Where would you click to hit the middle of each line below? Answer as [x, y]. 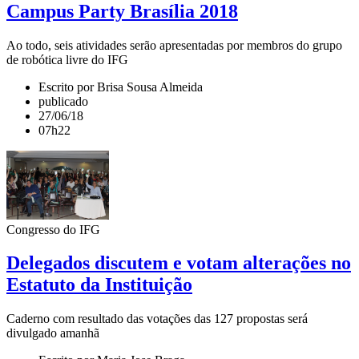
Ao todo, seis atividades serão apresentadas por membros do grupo [174, 45]
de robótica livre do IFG [67, 59]
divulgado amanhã [53, 333]
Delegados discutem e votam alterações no [179, 263]
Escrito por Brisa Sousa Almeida [121, 87]
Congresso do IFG [53, 229]
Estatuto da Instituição [99, 285]
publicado [63, 101]
